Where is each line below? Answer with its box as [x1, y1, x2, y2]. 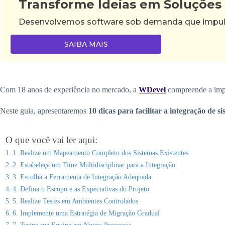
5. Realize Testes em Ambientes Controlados [12, 196, 138, 205]
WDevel [139, 85, 166, 94]
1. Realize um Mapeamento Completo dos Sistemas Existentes [12, 148, 188, 157]
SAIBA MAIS [64, 39, 108, 49]
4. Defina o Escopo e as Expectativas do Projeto [12, 184, 149, 193]
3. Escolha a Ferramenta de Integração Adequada [12, 172, 151, 181]
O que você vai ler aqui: [6, 134, 97, 145]
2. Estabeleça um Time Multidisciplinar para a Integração [12, 160, 175, 169]
